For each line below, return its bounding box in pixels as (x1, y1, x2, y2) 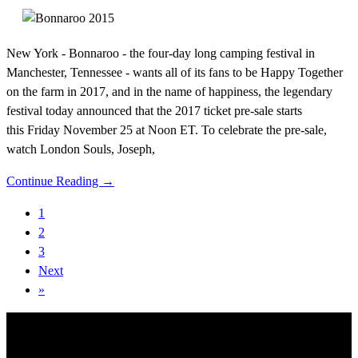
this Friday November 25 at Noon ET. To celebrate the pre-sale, (6, 123, 327, 137)
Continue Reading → (6, 174, 114, 189)
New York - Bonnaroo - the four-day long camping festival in (6, 46, 315, 61)
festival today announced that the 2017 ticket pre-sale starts (6, 104, 302, 118)
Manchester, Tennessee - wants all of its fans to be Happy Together (6, 66, 343, 80)
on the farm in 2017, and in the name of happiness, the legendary (6, 85, 332, 99)
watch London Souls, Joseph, (6, 142, 155, 157)
